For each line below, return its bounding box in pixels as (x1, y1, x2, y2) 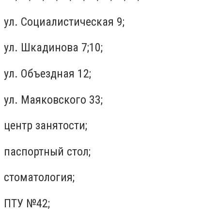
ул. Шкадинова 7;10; (4, 41, 103, 55)
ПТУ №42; (4, 196, 50, 210)
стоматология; (4, 170, 75, 185)
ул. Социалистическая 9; (4, 15, 124, 29)
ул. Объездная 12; (4, 66, 91, 80)
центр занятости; (4, 119, 87, 133)
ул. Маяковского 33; (4, 93, 103, 107)
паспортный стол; (4, 144, 91, 158)
